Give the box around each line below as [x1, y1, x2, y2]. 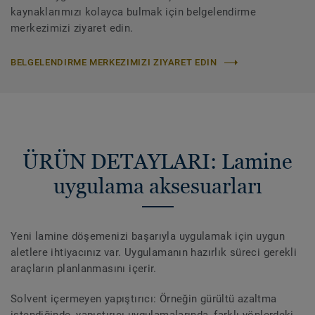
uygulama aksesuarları [53, 174, 262, 199]
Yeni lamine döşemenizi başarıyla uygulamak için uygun [11, 230, 285, 243]
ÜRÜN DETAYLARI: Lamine [22, 149, 292, 174]
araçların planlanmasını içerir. [11, 262, 157, 276]
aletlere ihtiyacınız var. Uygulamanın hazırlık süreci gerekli [11, 246, 297, 259]
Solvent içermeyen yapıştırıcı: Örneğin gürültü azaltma [11, 292, 277, 306]
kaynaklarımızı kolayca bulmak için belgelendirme [11, 6, 257, 19]
